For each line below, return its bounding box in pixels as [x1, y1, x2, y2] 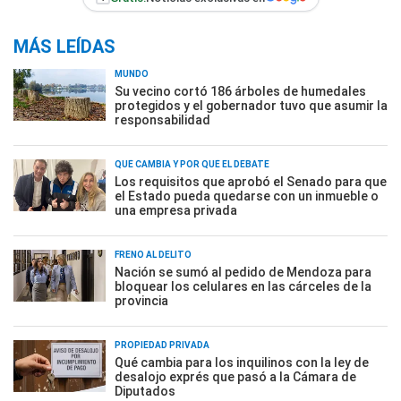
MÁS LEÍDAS [13, 36, 115, 57]
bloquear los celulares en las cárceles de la [115, 279, 371, 294]
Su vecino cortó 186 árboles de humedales [115, 84, 366, 98]
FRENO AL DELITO [115, 250, 192, 260]
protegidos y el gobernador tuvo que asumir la [115, 98, 388, 113]
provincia [115, 294, 168, 308]
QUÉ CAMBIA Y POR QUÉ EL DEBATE [115, 159, 269, 169]
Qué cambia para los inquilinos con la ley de [115, 355, 369, 370]
